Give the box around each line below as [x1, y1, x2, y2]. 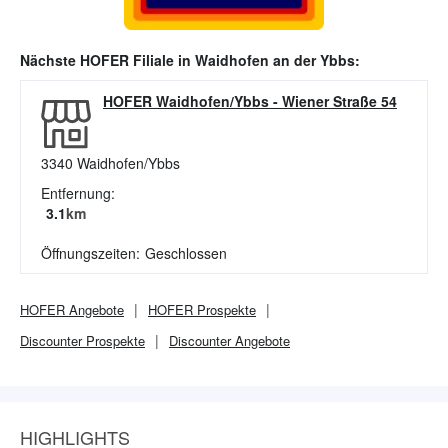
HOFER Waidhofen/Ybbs [103, 91, 269, 111]
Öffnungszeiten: [41, 243, 140, 263]
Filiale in [129, 50, 195, 70]
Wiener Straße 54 [282, 91, 397, 111]
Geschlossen [145, 243, 227, 263]
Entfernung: [41, 183, 115, 203]
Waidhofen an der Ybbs [195, 50, 355, 70]
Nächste [20, 50, 80, 70]
